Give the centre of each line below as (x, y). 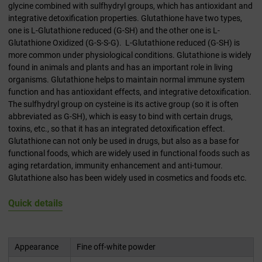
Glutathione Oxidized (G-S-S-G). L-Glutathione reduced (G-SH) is (124, 43)
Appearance (37, 247)
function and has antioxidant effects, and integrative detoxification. (130, 92)
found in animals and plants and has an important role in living (120, 68)
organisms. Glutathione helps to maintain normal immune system (126, 80)
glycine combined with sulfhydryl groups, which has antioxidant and (130, 6)
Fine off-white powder (116, 247)
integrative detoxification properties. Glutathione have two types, (125, 18)
